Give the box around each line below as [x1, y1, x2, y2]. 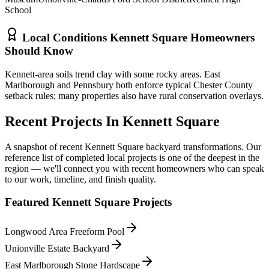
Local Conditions [19, 31, 110, 44]
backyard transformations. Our [144, 141, 261, 152]
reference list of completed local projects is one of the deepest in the [5, 152, 259, 163]
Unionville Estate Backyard [5, 243, 109, 253]
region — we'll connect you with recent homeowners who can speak [5, 163, 264, 174]
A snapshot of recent [5, 141, 85, 152]
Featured [5, 196, 52, 209]
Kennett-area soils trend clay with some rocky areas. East [5, 68, 220, 79]
